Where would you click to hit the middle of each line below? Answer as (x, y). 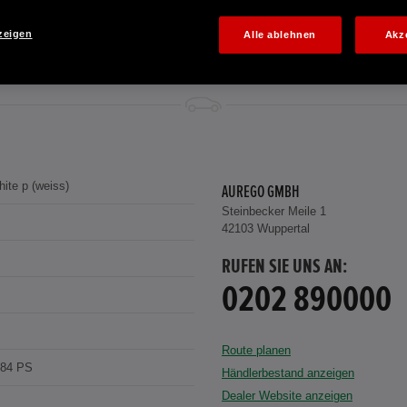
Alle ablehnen (280, 35)
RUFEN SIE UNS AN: (284, 268)
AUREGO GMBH (261, 193)
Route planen (256, 351)
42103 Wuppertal (266, 229)
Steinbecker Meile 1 (274, 212)
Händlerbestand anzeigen (288, 373)
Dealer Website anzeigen (287, 396)
